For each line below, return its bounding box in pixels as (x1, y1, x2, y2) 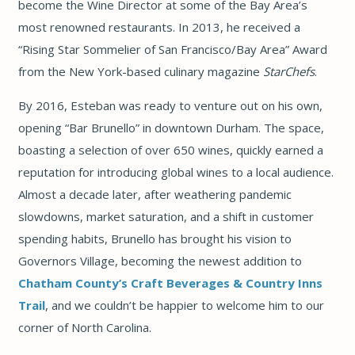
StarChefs (262, 63, 315, 79)
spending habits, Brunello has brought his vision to (17, 230, 292, 246)
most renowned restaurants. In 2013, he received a (17, 18, 300, 35)
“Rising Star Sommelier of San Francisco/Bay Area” (17, 40, 289, 57)
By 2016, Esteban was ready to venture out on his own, (17, 97, 323, 113)
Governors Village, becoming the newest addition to (17, 252, 302, 269)
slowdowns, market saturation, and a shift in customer (17, 208, 314, 224)
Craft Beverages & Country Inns (130, 274, 323, 291)
